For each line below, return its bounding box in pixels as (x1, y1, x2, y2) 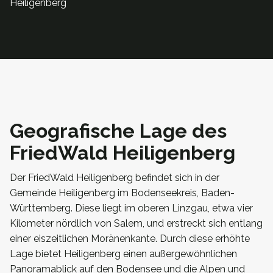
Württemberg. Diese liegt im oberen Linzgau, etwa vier (10, 202, 253, 214)
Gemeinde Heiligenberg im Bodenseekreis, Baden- (10, 186, 235, 199)
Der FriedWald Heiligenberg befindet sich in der (10, 171, 219, 183)
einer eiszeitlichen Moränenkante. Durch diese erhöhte (10, 232, 250, 244)
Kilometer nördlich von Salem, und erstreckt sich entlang (10, 217, 263, 229)
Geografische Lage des (10, 119, 227, 142)
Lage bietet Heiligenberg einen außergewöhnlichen (10, 247, 237, 260)
